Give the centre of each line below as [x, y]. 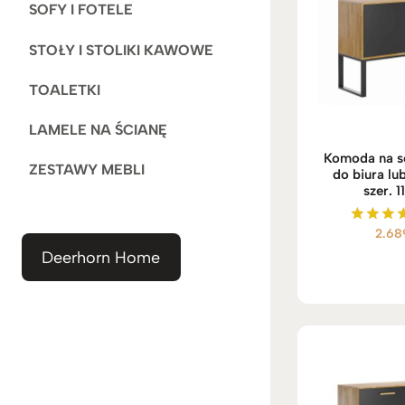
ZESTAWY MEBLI [87, 170]
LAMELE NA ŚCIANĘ [98, 129]
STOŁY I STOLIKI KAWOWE [121, 50]
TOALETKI [65, 89]
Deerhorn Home [101, 257]
